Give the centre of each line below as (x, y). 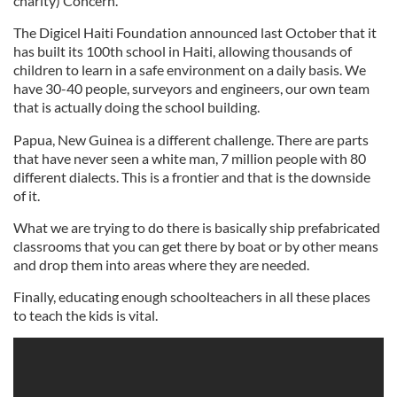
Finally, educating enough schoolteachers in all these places (192, 296)
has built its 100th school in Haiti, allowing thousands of (183, 51)
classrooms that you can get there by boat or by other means (196, 246)
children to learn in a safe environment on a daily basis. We (190, 70)
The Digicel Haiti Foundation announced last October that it (195, 32)
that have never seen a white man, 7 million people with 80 (190, 158)
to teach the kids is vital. (86, 315)
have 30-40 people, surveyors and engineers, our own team (191, 88)
